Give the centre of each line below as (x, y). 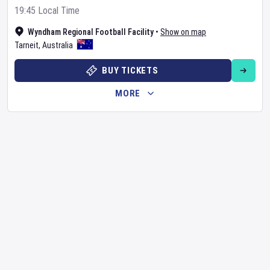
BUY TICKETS (130, 71)
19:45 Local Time (47, 11)
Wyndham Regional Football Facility (91, 32)
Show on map (183, 32)
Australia (58, 45)
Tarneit (27, 45)
